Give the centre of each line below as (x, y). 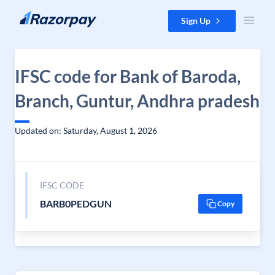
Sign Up (196, 21)
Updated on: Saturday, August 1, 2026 (86, 130)
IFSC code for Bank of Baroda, (128, 76)
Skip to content (39, 16)
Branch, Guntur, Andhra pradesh (137, 101)
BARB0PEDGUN (76, 203)
